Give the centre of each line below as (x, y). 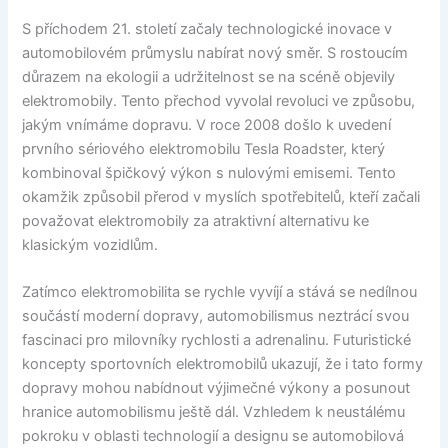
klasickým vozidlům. (90, 245)
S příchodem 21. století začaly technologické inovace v (207, 29)
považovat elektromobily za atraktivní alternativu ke (196, 221)
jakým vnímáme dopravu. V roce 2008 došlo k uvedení (207, 125)
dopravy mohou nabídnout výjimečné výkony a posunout (216, 388)
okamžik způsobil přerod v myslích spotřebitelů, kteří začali (221, 197)
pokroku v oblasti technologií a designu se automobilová (213, 436)
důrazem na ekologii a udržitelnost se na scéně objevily (209, 77)
